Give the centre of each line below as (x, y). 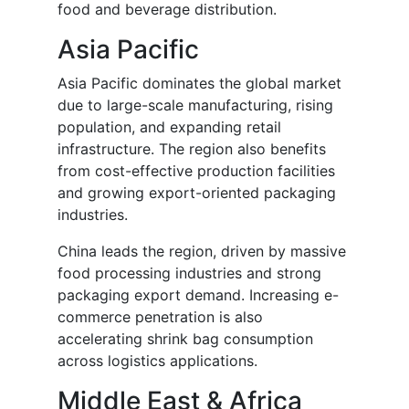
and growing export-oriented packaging (197, 193)
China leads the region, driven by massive (202, 252)
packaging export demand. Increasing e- (198, 295)
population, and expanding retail (169, 127)
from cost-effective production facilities (196, 171)
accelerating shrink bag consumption (185, 339)
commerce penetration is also (160, 317)
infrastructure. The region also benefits (192, 149)
